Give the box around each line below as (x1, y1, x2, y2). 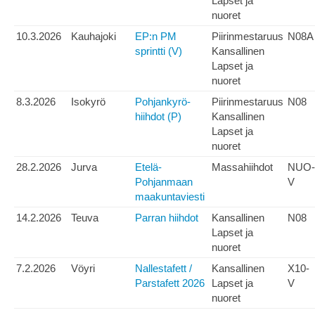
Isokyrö (71, 96, 105, 108)
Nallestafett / (135, 262, 192, 275)
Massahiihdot (212, 161, 273, 174)
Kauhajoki (71, 30, 116, 43)
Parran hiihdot (135, 212, 198, 224)
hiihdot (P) (135, 110, 181, 123)
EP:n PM (135, 30, 176, 43)
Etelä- (135, 161, 162, 174)
